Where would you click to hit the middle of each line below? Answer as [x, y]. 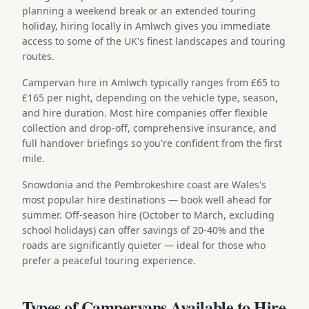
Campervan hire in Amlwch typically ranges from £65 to [151, 82]
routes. [38, 56]
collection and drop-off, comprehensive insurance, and [149, 128]
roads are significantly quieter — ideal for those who [144, 245]
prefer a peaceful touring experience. [109, 260]
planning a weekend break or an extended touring [139, 10]
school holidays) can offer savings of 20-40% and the [143, 230]
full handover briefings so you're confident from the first [152, 143]
